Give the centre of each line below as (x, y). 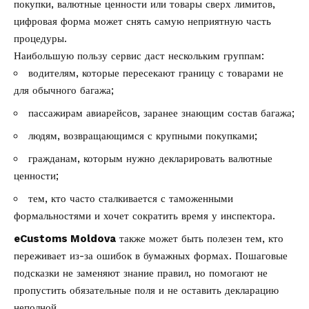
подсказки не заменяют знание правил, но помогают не (141, 273)
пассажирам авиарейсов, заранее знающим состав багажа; (161, 113)
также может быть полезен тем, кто (200, 238)
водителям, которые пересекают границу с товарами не (156, 73)
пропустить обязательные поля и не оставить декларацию (146, 290)
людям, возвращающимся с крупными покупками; (143, 136)
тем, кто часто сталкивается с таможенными (131, 198)
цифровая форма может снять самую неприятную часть (142, 21)
